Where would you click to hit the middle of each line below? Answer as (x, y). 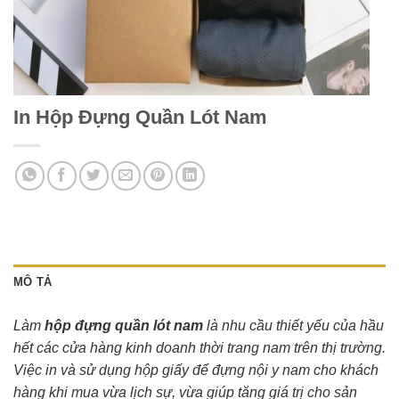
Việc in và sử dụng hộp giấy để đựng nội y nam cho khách (196, 370)
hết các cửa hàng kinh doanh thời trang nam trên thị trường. (199, 348)
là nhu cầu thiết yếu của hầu (293, 326)
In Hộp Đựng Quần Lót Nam (140, 117)
